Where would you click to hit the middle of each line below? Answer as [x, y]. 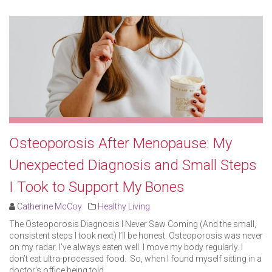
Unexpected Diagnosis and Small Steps [133, 165]
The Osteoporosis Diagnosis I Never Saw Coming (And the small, [133, 224]
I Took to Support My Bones [97, 187]
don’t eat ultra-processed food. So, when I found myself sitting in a [135, 259]
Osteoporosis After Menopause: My [121, 144]
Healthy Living [124, 207]
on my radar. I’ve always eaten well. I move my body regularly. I [126, 247]
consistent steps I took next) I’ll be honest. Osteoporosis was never [136, 236]
